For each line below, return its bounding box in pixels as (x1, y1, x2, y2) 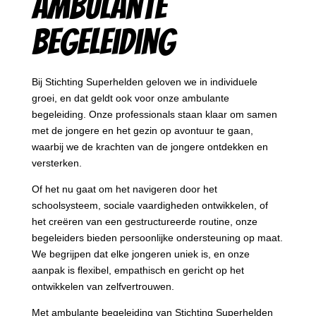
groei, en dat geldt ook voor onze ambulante (31, 92, 229, 104)
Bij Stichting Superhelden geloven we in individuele (31, 76, 257, 88)
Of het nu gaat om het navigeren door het (31, 183, 217, 195)
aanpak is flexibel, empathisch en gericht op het (31, 265, 244, 276)
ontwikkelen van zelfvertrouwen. (31, 281, 174, 293)
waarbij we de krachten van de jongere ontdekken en (31, 141, 268, 153)
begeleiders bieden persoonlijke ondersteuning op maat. (31, 232, 283, 244)
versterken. (31, 157, 82, 169)
